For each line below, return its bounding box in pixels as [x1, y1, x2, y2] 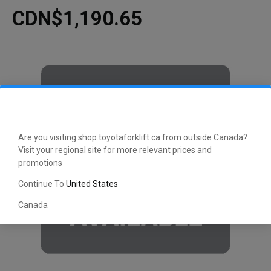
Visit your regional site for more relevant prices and [18, 145, 212, 155]
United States [66, 179, 118, 189]
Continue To [18, 179, 66, 189]
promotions [18, 158, 62, 168]
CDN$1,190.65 [12, 7, 142, 31]
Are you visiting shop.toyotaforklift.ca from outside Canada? [18, 132, 247, 143]
